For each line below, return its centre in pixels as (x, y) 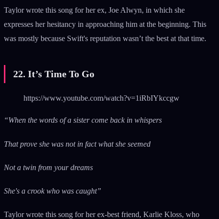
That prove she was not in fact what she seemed (77, 144)
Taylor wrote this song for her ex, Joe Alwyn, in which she (94, 10)
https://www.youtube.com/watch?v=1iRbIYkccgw (101, 98)
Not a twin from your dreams (48, 167)
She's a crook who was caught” (53, 191)
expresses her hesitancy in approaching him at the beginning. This (105, 24)
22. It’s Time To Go (54, 74)
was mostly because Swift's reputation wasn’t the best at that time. (106, 39)
